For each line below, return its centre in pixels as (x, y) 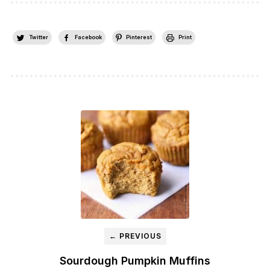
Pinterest (139, 37)
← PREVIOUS (135, 236)
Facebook (88, 37)
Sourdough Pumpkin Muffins (135, 260)
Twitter (38, 37)
